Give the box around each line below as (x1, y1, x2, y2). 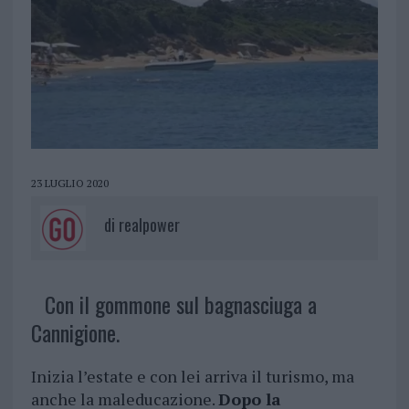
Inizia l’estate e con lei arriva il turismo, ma (30, 365, 354, 388)
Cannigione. (30, 316, 120, 350)
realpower (118, 213, 180, 237)
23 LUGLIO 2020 (30, 176, 109, 191)
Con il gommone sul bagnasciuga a (44, 288, 317, 321)
